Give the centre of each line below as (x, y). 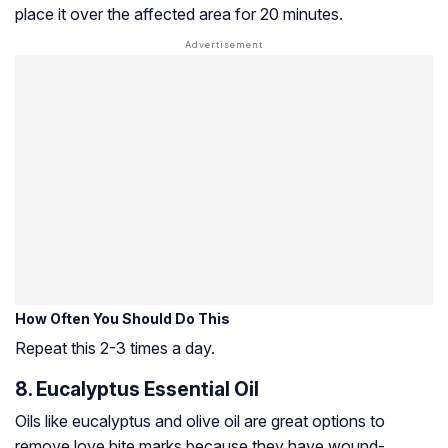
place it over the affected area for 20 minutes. (179, 14)
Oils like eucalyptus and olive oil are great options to (200, 421)
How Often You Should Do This (122, 319)
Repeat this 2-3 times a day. (115, 348)
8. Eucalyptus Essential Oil (137, 389)
